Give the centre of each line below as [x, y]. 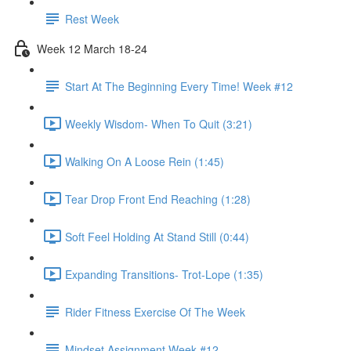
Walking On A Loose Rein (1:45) [145, 161]
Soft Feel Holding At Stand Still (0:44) [157, 236]
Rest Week [92, 18]
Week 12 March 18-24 [92, 48]
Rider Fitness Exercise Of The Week [155, 311]
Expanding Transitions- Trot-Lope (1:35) [164, 274]
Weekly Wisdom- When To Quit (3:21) [159, 123]
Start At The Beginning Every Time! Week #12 [179, 86]
